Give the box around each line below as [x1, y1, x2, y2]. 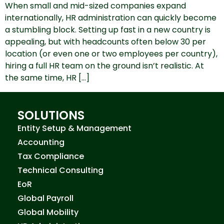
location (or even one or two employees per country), [5, 47, 217, 59]
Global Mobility [17, 206, 78, 218]
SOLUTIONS [17, 106, 84, 123]
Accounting [17, 136, 64, 148]
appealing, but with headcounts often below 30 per [5, 35, 206, 47]
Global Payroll [17, 192, 73, 204]
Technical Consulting [17, 164, 103, 176]
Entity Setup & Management [17, 122, 131, 134]
